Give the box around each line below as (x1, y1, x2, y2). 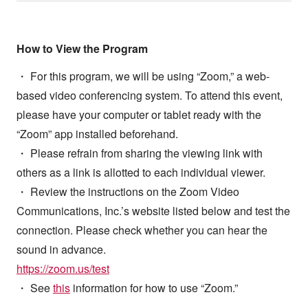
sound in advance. (16, 241, 106, 258)
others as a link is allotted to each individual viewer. (16, 164, 265, 181)
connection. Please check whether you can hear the (16, 222, 267, 239)
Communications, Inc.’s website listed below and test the (16, 203, 290, 219)
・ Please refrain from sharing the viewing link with (16, 145, 263, 162)
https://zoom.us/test (16, 261, 109, 277)
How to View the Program (16, 41, 148, 57)
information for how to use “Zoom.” (69, 280, 238, 296)
